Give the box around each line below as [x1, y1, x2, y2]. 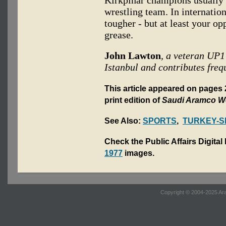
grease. [104, 29, 133, 40]
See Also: [104, 116, 141, 126]
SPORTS [143, 116, 177, 126]
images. [123, 148, 154, 158]
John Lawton [104, 49, 161, 61]
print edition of [104, 95, 162, 105]
